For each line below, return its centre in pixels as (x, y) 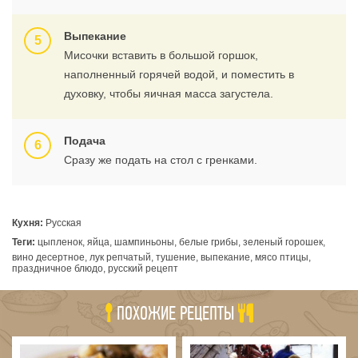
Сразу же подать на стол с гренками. (161, 160)
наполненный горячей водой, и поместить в (179, 74)
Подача (85, 141)
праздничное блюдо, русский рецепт (95, 268)
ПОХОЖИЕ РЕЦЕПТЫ (175, 313)
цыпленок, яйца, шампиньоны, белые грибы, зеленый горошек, (180, 242)
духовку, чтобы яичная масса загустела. (169, 93)
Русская (62, 223)
